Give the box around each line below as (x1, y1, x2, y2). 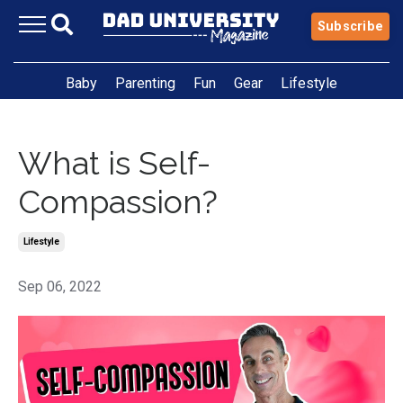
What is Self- (18, 143, 210, 182)
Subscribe (317, 18, 383, 34)
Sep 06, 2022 (18, 277, 102, 295)
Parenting (115, 74, 175, 92)
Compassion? (18, 182, 218, 220)
